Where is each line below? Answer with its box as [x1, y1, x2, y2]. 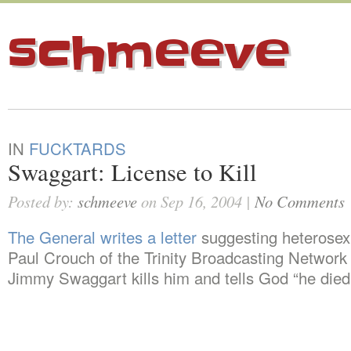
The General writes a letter [8, 226, 197, 248]
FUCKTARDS [29, 137, 126, 160]
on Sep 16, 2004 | [137, 190, 255, 212]
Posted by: [8, 190, 78, 212]
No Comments [255, 190, 345, 212]
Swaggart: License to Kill [8, 156, 257, 188]
